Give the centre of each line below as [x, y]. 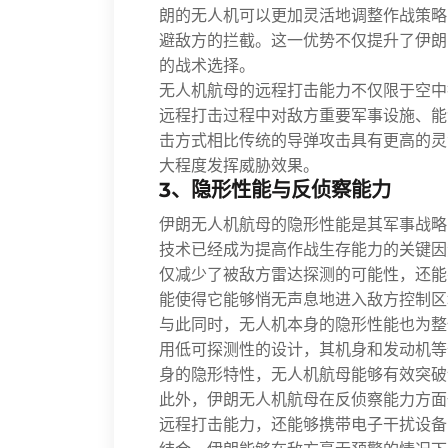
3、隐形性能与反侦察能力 [275, 189]
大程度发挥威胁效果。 [239, 165]
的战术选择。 [207, 65]
